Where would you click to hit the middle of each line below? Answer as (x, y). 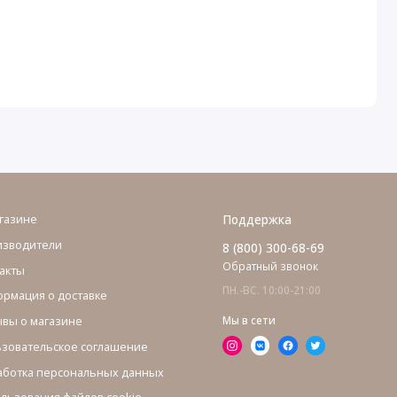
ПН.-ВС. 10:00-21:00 (272, 290)
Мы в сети (249, 320)
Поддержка (257, 220)
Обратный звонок (271, 266)
